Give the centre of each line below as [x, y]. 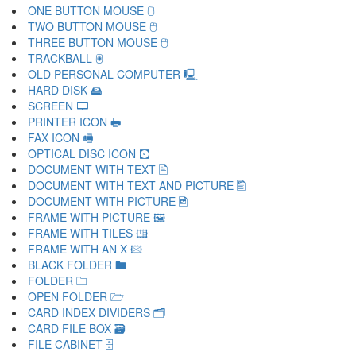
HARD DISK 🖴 [65, 90]
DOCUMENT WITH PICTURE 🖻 [108, 201]
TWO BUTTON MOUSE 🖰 [92, 26]
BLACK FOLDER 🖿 [77, 265]
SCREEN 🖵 [58, 106]
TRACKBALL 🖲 [66, 58]
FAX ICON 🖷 [60, 137]
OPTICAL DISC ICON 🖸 [89, 153]
